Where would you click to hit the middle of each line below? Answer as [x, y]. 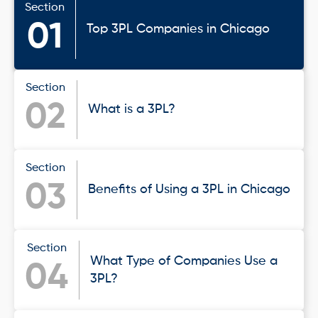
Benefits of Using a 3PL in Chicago [189, 190]
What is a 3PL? [132, 109]
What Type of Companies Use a [184, 261]
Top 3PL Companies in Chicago [178, 29]
